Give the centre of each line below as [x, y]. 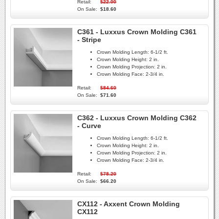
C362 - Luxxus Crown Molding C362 [137, 118]
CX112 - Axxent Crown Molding [129, 204]
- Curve [89, 126]
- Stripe [89, 40]
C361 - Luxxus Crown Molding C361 [137, 32]
